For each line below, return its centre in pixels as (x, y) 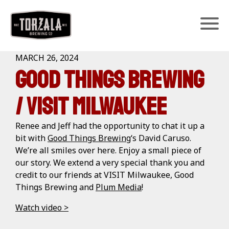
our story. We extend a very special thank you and (110, 163)
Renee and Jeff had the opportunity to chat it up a (110, 126)
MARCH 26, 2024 (47, 58)
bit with (31, 138)
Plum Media (119, 187)
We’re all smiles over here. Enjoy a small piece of (108, 150)
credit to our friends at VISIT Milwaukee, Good (105, 175)
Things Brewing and (55, 187)
